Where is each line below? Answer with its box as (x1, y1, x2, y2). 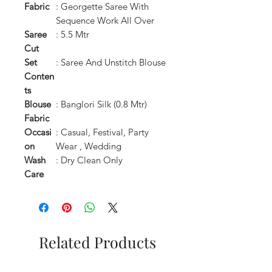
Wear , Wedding (56, 140, 121, 152)
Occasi (24, 126, 52, 138)
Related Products (38, 231, 156, 252)
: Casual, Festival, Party (56, 126, 149, 138)
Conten (24, 70, 54, 82)
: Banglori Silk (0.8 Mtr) (56, 98, 147, 110)
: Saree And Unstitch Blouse (56, 56, 166, 68)
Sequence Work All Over (56, 14, 154, 26)
